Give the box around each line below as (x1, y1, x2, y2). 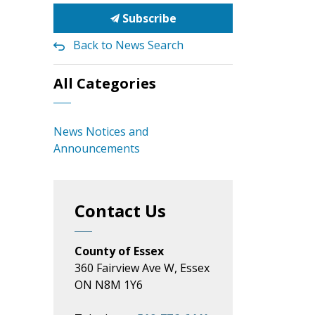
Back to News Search (73, 37, 184, 53)
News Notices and (53, 124, 148, 139)
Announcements (53, 141, 140, 156)
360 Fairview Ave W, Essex (75, 260, 210, 276)
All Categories (53, 74, 156, 93)
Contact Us (75, 199, 166, 222)
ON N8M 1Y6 (75, 277, 143, 292)
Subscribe (119, 11, 176, 26)
